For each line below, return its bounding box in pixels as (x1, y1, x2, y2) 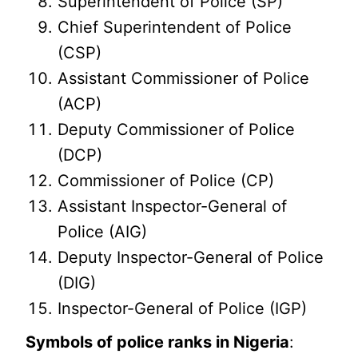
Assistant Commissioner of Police (58, 69, 310, 88)
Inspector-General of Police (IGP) (58, 299, 308, 318)
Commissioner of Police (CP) (58, 171, 275, 190)
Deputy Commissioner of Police (58, 120, 296, 139)
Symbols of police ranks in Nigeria (26, 332, 290, 352)
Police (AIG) (58, 222, 148, 241)
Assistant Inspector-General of (58, 197, 288, 216)
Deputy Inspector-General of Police (58, 248, 324, 267)
